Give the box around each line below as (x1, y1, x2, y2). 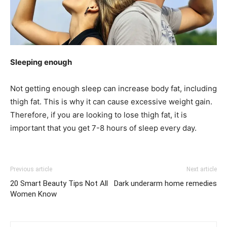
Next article (186, 166, 217, 173)
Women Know (10, 190, 57, 199)
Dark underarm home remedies (114, 179, 217, 188)
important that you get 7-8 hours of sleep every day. (10, 123, 197, 133)
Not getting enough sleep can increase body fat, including (10, 84, 217, 93)
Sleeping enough (10, 57, 72, 67)
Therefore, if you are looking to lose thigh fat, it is (10, 110, 187, 120)
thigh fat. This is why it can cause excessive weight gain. (10, 97, 212, 106)
